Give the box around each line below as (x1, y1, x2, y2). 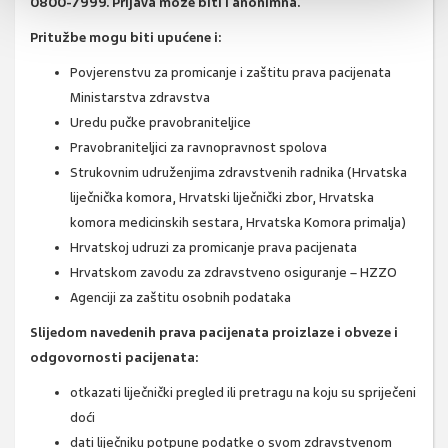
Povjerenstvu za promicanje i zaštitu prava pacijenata (70, 64, 391, 82)
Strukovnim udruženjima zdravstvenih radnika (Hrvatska (70, 164, 407, 182)
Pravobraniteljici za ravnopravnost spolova (70, 139, 327, 157)
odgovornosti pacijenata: (30, 349, 199, 367)
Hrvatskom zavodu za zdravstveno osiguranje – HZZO (70, 264, 397, 282)
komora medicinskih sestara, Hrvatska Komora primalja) (70, 214, 406, 232)
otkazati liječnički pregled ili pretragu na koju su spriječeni (70, 384, 416, 402)
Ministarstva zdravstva (70, 89, 210, 107)
